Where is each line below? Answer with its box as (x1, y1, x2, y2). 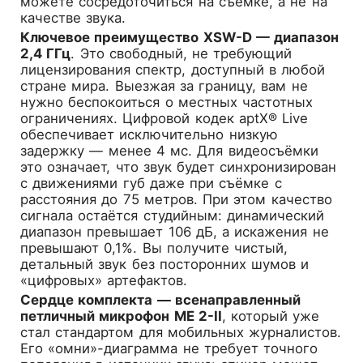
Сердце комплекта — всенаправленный (20, 291, 301, 308)
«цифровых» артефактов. (20, 271, 188, 288)
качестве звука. (20, 9, 126, 26)
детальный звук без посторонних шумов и (20, 255, 310, 272)
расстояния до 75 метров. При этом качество (20, 190, 332, 207)
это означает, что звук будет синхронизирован (20, 158, 337, 175)
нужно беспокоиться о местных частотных (20, 93, 314, 110)
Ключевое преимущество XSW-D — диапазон (20, 28, 340, 45)
